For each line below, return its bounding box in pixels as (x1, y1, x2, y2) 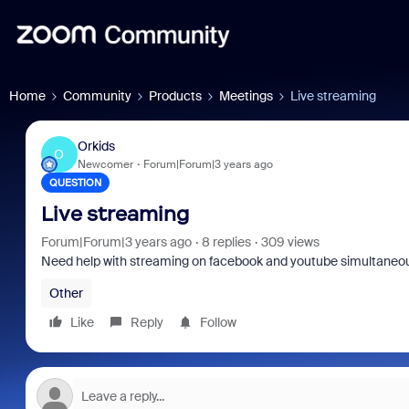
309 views (260, 234, 320, 250)
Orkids (77, 137, 115, 154)
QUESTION (48, 176, 101, 189)
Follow (199, 314, 236, 330)
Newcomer (77, 156, 133, 172)
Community (63, 88, 131, 104)
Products (149, 88, 202, 104)
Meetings (219, 88, 273, 104)
